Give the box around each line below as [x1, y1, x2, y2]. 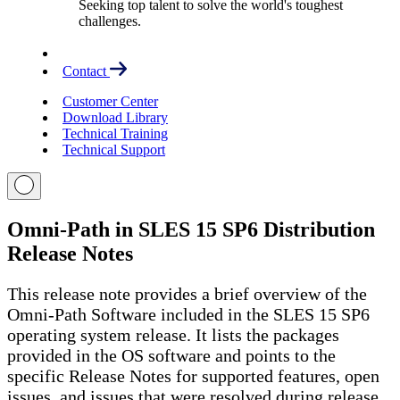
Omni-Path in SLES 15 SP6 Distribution [7, 217, 375, 241]
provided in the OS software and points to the [7, 345, 336, 365]
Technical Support [62, 142, 165, 157]
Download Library [62, 110, 168, 125]
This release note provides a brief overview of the [7, 283, 367, 304]
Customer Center [62, 94, 158, 109]
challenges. [79, 13, 141, 29]
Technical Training [62, 126, 168, 141]
